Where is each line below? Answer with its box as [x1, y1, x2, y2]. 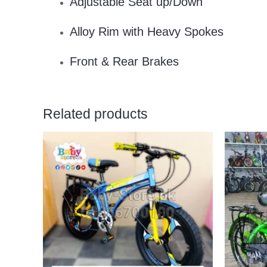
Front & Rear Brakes [70, 55, 179, 69]
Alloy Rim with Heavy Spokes [70, 25, 223, 39]
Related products [43, 107, 148, 122]
